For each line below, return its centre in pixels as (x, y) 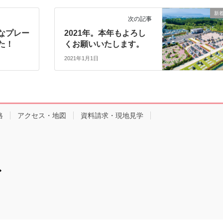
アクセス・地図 (42, 116)
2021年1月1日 (82, 58)
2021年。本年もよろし (105, 33)
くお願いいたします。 (104, 44)
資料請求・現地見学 (112, 116)
